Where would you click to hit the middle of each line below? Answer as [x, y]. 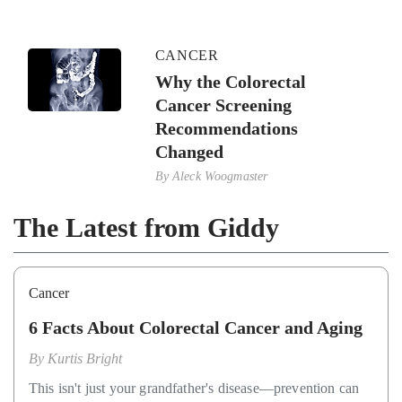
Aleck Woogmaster [220, 176]
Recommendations [226, 128]
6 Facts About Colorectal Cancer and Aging [196, 327]
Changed [189, 151]
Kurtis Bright [85, 358]
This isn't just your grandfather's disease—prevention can [194, 388]
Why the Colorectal [230, 81]
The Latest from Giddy [146, 227]
